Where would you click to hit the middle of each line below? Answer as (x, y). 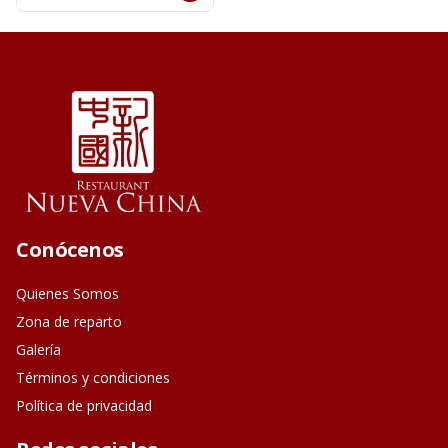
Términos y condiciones (93, 377)
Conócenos (70, 249)
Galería (38, 349)
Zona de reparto (69, 321)
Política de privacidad (84, 405)
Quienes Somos (67, 293)
